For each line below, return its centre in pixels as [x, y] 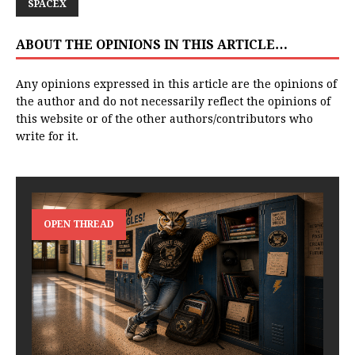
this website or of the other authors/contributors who [164, 119]
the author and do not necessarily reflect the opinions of [173, 102]
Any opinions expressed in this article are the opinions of [176, 84]
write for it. [47, 137]
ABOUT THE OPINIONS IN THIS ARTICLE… [152, 45]
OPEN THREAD [79, 224]
